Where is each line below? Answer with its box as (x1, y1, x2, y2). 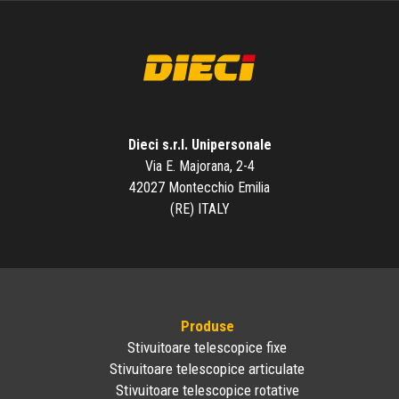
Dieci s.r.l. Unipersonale (127, 136, 272, 154)
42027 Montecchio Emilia (129, 179, 270, 197)
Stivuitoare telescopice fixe (127, 338, 288, 357)
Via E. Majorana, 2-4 (144, 158, 255, 175)
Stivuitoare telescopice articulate (110, 360, 305, 379)
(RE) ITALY (169, 200, 230, 218)
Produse (180, 317, 234, 336)
